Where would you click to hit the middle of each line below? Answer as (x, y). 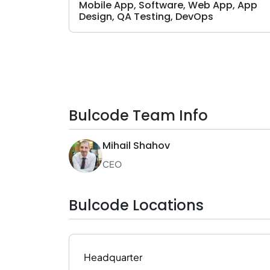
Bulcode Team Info (138, 115)
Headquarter (113, 257)
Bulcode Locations (136, 205)
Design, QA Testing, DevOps (146, 17)
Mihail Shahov (136, 146)
